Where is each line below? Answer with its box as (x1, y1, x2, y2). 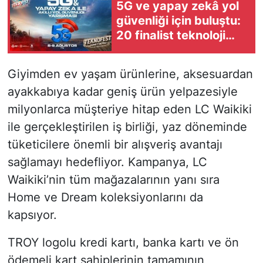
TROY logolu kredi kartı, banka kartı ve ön (7, 235, 239, 250)
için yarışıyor (116, 42, 189, 57)
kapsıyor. (7, 208, 57, 222)
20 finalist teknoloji (116, 28, 225, 42)
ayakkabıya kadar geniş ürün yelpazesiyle (7, 85, 238, 99)
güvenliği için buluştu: (116, 13, 241, 28)
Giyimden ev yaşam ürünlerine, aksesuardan (7, 67, 253, 82)
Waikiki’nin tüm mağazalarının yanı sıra (7, 173, 220, 187)
